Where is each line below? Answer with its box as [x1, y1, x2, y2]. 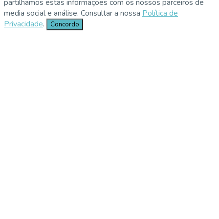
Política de [142, 7, 178, 19]
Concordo [50, 20, 79, 29]
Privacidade [4, 18, 43, 29]
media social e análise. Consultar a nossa [4, 7, 142, 19]
